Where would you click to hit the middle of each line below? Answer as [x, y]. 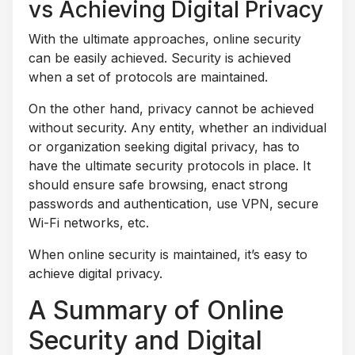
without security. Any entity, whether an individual [177, 127]
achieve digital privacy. [95, 273]
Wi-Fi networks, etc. [89, 222]
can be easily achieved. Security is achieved [160, 57]
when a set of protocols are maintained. [148, 76]
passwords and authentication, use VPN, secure [174, 203]
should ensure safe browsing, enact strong [158, 184]
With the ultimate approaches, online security [165, 38]
